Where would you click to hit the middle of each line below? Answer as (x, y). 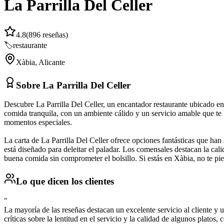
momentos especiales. (38, 122)
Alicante (52, 62)
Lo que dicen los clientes (65, 181)
